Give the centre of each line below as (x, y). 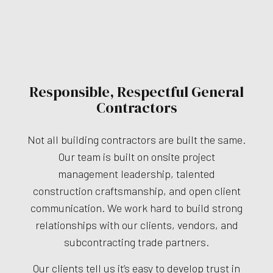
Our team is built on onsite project (136, 157)
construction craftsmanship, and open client (136, 191)
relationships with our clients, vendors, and (136, 225)
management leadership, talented (136, 174)
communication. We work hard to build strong (136, 208)
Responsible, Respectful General (136, 92)
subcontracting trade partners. (136, 242)
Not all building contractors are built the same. (136, 140)
